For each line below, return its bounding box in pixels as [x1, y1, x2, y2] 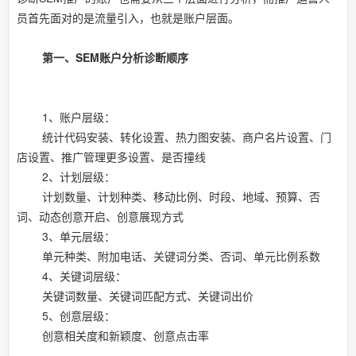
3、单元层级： [17, 228, 115, 245]
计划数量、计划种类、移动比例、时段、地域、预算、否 [17, 188, 320, 205]
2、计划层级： [17, 168, 115, 185]
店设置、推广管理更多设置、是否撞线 [17, 149, 206, 165]
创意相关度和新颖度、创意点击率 [17, 327, 209, 344]
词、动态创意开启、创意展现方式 [17, 208, 184, 225]
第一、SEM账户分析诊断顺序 [42, 49, 188, 66]
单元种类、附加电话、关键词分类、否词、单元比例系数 [17, 248, 320, 265]
